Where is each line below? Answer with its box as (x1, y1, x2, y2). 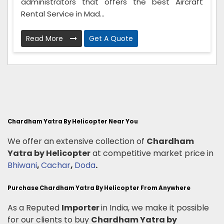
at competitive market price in (90, 147, 215, 159)
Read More (26, 33, 65, 43)
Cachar (41, 159, 70, 171)
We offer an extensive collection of (7, 135, 146, 147)
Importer (61, 201, 101, 213)
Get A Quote (89, 33, 133, 43)
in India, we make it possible (101, 201, 209, 213)
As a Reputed (7, 201, 61, 213)
